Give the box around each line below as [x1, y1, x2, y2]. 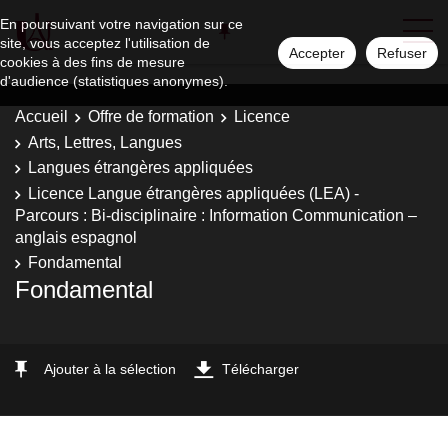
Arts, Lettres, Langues [28, 133, 182, 151]
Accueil [15, 108, 68, 125]
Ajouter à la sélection [44, 360, 176, 377]
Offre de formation [88, 108, 214, 125]
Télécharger [222, 360, 299, 377]
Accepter [289, 45, 345, 61]
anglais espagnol [15, 228, 137, 246]
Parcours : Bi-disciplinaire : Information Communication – [15, 206, 417, 224]
